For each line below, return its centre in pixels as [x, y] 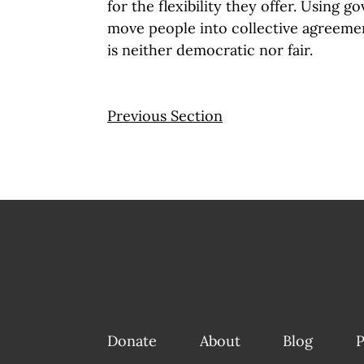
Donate [132, 341]
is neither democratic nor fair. [210, 50]
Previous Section [165, 116]
